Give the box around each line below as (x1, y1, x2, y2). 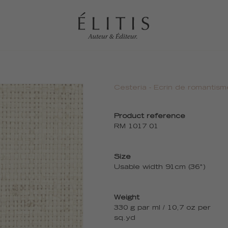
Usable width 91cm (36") (114, 164, 206, 171)
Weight (114, 195, 139, 202)
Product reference (114, 113, 185, 120)
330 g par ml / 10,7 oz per (114, 205, 211, 212)
